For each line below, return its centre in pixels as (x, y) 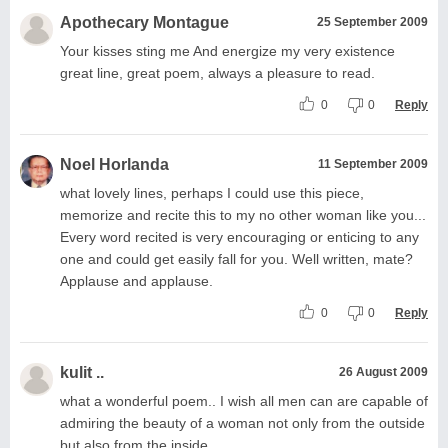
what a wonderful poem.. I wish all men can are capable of (244, 400)
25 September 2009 (372, 21)
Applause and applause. (136, 280)
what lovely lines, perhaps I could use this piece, (212, 192)
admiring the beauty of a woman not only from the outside (242, 422)
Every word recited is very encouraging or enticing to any (239, 236)
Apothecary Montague (144, 22)
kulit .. (82, 372)
